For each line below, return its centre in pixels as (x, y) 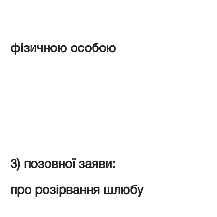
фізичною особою (63, 49)
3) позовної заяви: (63, 165)
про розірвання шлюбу (77, 191)
